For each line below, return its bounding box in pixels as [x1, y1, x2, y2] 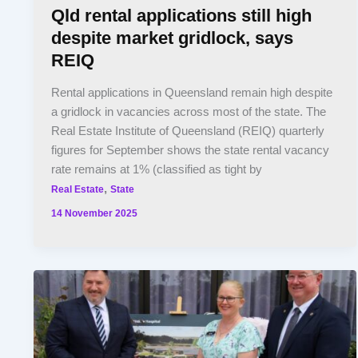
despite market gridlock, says [51, 28, 294, 49]
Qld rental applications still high [51, 6, 312, 26]
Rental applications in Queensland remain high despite [51, 86, 333, 99]
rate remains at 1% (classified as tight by [51, 162, 263, 176]
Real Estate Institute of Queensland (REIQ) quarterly [51, 124, 325, 137]
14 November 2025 [51, 208, 138, 219]
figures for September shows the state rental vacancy [51, 143, 330, 157]
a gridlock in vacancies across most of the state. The [51, 105, 327, 118]
